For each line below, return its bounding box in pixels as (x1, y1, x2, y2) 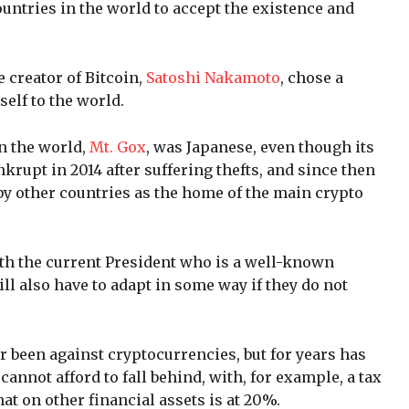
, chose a (280, 68, 343, 87)
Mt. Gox (89, 137, 146, 156)
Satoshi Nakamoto (146, 68, 280, 87)
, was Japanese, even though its (146, 137, 374, 156)
